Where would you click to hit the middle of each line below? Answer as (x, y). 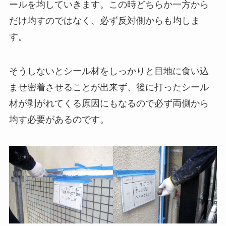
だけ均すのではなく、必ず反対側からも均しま (104, 21)
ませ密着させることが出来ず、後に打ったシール (109, 88)
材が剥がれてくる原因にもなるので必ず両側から (109, 104)
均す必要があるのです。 (59, 120)
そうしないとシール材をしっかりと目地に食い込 (109, 71)
